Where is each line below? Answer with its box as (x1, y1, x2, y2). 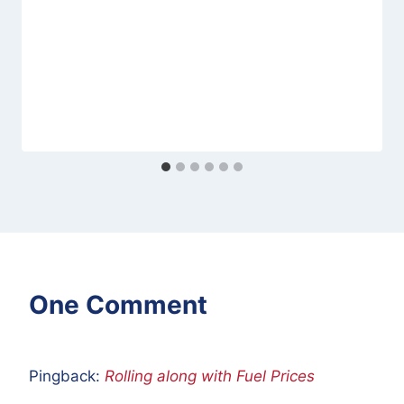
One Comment (29, 289, 207, 321)
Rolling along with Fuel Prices (105, 367, 315, 386)
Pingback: (29, 367, 105, 386)
